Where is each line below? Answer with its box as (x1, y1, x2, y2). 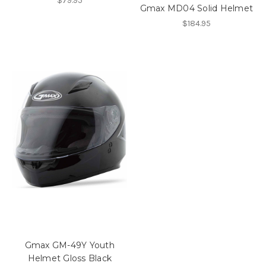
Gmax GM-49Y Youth (24, 239, 115, 251)
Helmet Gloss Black (27, 252, 112, 264)
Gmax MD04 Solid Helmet (140, 3, 253, 14)
